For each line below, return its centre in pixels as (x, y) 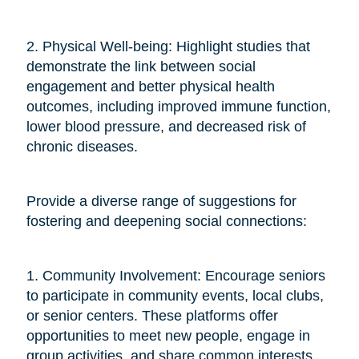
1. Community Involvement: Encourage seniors (175, 275)
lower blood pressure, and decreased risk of (166, 126)
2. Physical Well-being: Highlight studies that (168, 46)
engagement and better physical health (150, 86)
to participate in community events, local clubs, (175, 295)
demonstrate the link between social (141, 66)
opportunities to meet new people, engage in (168, 335)
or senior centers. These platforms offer (152, 315)
